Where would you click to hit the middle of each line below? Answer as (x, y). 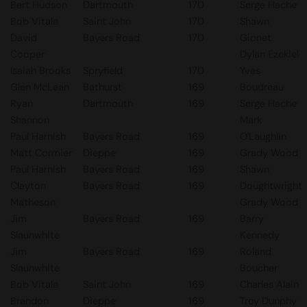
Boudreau (262, 87)
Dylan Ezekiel (269, 54)
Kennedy (260, 235)
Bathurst (102, 87)
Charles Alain (269, 284)
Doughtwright (271, 186)
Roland (256, 251)
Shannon (30, 120)
